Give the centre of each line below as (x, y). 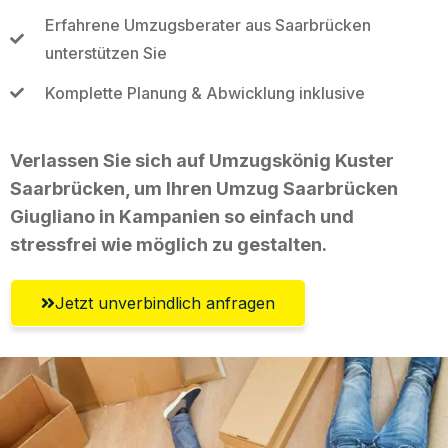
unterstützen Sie (105, 52)
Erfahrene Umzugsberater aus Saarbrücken (207, 24)
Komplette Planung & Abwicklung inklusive (204, 92)
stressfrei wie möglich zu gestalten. (168, 244)
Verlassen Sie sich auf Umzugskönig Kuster (202, 160)
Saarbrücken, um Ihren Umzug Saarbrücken (204, 188)
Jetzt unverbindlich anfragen (165, 302)
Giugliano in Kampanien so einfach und (182, 216)
